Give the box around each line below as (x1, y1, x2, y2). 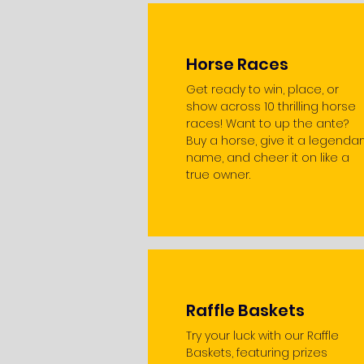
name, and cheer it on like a (186, 149, 349, 166)
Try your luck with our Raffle (186, 327, 339, 344)
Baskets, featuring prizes (186, 344, 327, 361)
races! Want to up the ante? (186, 115, 349, 132)
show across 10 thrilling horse (186, 98, 356, 115)
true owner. (186, 167, 250, 183)
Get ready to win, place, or (186, 81, 339, 97)
